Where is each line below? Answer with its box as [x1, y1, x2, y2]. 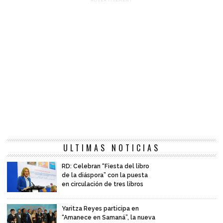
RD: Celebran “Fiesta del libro [62, 163, 149, 170]
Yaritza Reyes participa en [62, 205, 139, 213]
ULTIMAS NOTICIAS [63, 142, 160, 154]
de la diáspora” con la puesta [62, 172, 148, 179]
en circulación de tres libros [62, 181, 145, 188]
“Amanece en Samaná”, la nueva [62, 214, 155, 222]
